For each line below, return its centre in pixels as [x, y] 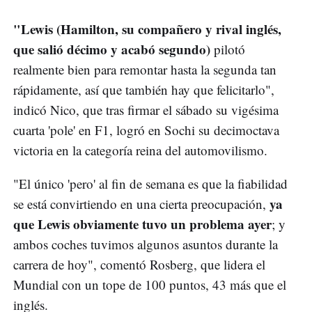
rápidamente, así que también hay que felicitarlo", [144, 90]
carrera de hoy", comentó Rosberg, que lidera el [139, 265]
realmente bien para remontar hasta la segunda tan [145, 70]
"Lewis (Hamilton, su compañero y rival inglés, [147, 29]
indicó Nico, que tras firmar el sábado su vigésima [146, 110]
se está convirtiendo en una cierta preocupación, [140, 204]
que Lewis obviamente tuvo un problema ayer [142, 224]
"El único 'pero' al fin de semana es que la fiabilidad [150, 184]
